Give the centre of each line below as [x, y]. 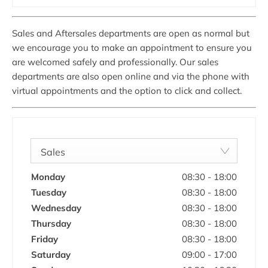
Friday [45, 239]
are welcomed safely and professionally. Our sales [115, 62]
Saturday [51, 254]
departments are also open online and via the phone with [131, 76]
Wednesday [56, 208]
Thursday [51, 223]
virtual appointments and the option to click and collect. [127, 90]
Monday [48, 176]
